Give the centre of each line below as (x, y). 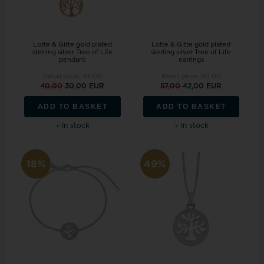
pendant (72, 60)
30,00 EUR (85, 86)
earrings (191, 60)
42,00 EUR (202, 86)
